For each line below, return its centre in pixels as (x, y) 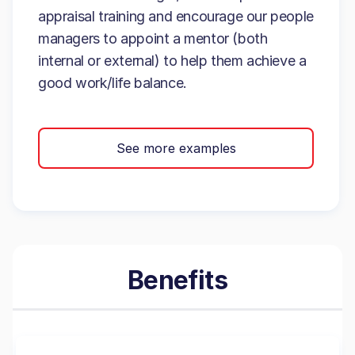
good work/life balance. (113, 83)
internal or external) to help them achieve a (172, 61)
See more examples (176, 148)
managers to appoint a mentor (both (153, 38)
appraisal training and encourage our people (176, 16)
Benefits (177, 280)
